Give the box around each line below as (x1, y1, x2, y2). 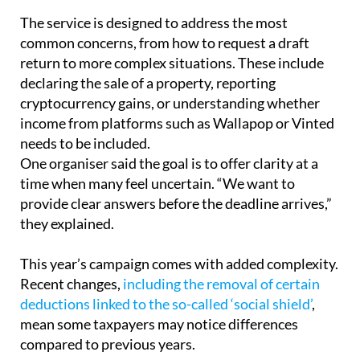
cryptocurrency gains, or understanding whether (20, 63, 320, 82)
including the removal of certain (123, 244, 320, 263)
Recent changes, (20, 244, 123, 263)
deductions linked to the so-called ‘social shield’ (20, 264, 312, 283)
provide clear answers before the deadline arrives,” (20, 164, 332, 182)
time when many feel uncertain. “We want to (20, 144, 295, 162)
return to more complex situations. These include (20, 23, 324, 42)
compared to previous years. (20, 305, 195, 323)
